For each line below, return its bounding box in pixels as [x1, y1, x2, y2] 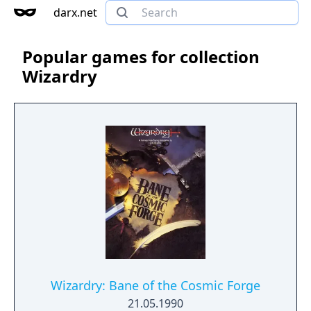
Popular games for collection [22, 45, 260, 68]
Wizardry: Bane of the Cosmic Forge [51, 277, 260, 294]
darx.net [53, 5, 97, 20]
